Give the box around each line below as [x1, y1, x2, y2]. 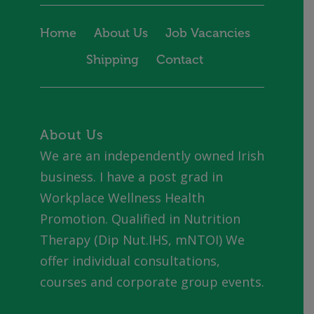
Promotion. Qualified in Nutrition [39, 210, 240, 227]
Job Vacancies [165, 26, 250, 40]
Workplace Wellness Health [39, 189, 205, 206]
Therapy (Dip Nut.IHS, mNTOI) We [39, 231, 245, 248]
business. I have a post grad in [39, 168, 223, 185]
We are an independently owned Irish [39, 147, 264, 164]
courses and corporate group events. [39, 273, 264, 290]
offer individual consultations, [39, 252, 220, 269]
